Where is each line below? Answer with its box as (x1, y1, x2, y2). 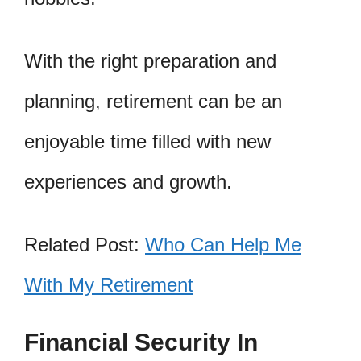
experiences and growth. (24, 171, 232, 193)
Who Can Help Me (145, 234, 301, 255)
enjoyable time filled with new (24, 131, 271, 153)
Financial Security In (24, 328, 258, 355)
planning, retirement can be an (24, 90, 282, 113)
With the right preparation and (24, 50, 276, 73)
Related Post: (24, 234, 145, 255)
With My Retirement (24, 274, 193, 296)
